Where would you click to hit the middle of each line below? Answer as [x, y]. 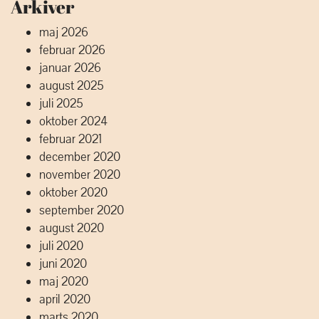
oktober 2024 [73, 121]
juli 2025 [61, 104]
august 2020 [72, 228]
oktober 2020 [73, 193]
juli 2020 [61, 246]
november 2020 [80, 175]
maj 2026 [64, 32]
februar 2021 [70, 139]
